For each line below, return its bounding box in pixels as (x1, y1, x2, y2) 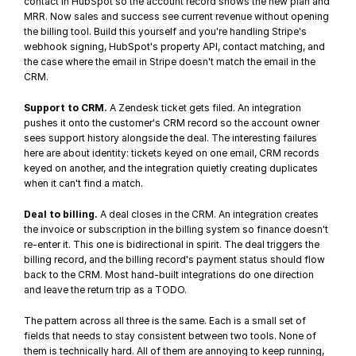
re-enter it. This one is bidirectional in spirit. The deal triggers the (24, 238, 320, 250)
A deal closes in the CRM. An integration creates (98, 208, 319, 220)
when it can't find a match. (24, 177, 144, 189)
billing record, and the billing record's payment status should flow (24, 253, 326, 265)
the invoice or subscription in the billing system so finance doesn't (24, 223, 329, 235)
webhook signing (24, 41, 105, 52)
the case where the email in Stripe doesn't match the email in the (24, 56, 316, 68)
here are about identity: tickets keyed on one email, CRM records (24, 147, 320, 159)
